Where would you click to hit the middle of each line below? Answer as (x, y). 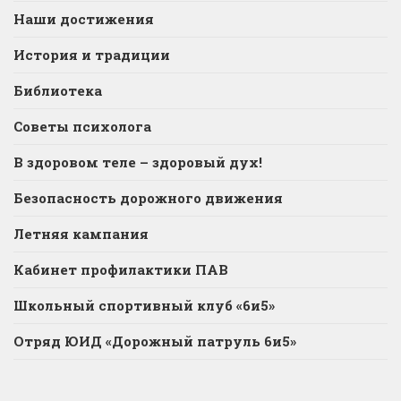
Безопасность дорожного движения (148, 198)
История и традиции (92, 55)
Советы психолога (82, 127)
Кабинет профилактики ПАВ (121, 270)
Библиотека (58, 91)
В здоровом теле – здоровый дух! (138, 162)
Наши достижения (84, 19)
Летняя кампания (81, 234)
